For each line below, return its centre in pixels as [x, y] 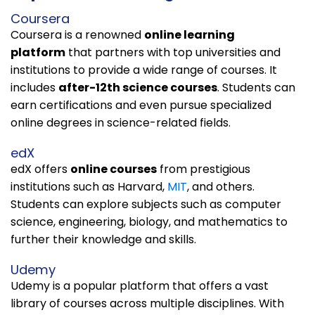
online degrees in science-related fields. [121, 122]
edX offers [40, 169]
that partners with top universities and [173, 52]
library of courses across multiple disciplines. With [147, 303]
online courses [114, 169]
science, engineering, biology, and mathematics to [149, 221]
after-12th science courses [138, 87]
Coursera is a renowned [77, 34]
